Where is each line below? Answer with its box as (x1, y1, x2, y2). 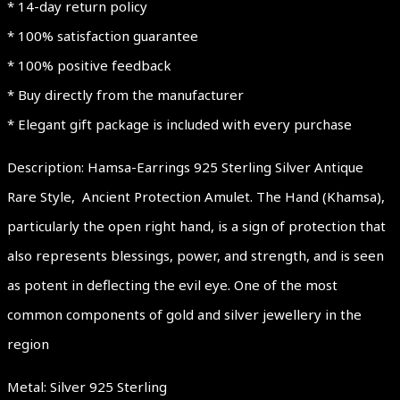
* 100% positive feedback (7, 55, 171, 74)
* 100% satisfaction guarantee (7, 26, 198, 45)
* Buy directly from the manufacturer (7, 85, 244, 104)
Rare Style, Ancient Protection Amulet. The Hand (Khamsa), (7, 187, 385, 205)
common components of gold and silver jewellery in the (7, 304, 362, 323)
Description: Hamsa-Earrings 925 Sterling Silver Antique (7, 157, 363, 176)
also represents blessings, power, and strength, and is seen (7, 246, 384, 264)
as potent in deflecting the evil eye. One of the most (7, 275, 337, 294)
